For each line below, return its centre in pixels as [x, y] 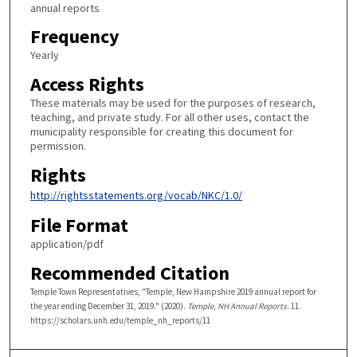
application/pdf [67, 244]
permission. [58, 145]
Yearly [44, 55]
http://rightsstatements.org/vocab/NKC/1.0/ [136, 195]
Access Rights [87, 84]
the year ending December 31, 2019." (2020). [108, 306]
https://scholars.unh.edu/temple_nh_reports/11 [120, 320]
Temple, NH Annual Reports [237, 306]
